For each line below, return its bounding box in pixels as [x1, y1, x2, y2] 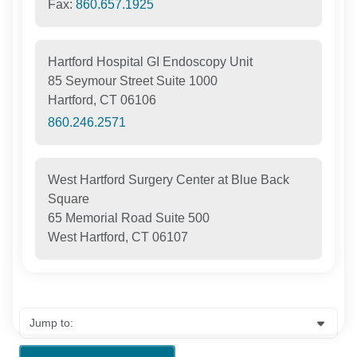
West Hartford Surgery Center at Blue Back [48, 172, 290, 186]
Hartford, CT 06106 [48, 92, 157, 107]
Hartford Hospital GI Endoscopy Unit [48, 54, 253, 69]
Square [48, 191, 90, 206]
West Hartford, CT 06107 [48, 229, 189, 244]
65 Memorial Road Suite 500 [48, 210, 210, 225]
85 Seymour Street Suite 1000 [48, 73, 218, 88]
